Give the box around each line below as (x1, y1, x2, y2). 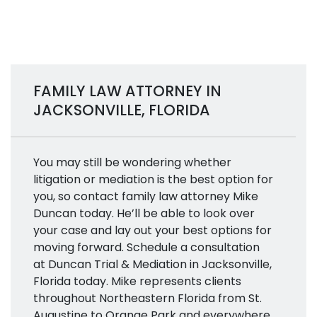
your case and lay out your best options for (33, 222, 272, 238)
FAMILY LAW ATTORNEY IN (33, 81, 221, 101)
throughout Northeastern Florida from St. (33, 290, 262, 306)
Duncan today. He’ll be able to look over (33, 205, 255, 221)
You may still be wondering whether (33, 154, 231, 171)
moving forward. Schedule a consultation (33, 239, 260, 255)
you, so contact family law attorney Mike (33, 188, 258, 204)
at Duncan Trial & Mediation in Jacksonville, (33, 256, 272, 272)
